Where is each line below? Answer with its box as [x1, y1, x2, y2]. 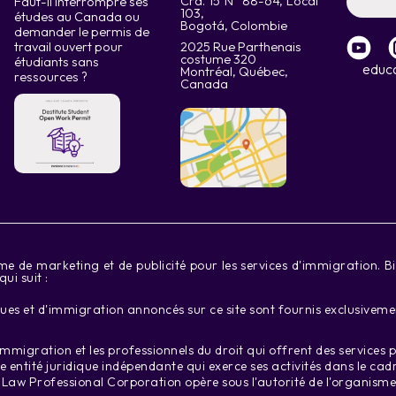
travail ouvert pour [14, 39, 123, 55]
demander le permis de [14, 24, 149, 40]
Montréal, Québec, [180, 64, 288, 80]
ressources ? [14, 69, 88, 85]
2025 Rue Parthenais [180, 39, 301, 55]
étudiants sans [14, 54, 99, 70]
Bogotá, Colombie [180, 18, 287, 34]
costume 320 [180, 51, 256, 67]
